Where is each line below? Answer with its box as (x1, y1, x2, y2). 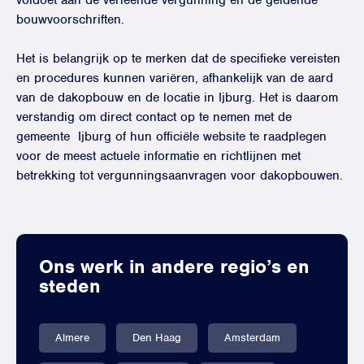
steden (39, 274, 101, 298)
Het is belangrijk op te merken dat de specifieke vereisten (16, 50, 340, 67)
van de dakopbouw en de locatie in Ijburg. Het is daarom (16, 89, 338, 106)
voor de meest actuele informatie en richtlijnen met (16, 148, 301, 164)
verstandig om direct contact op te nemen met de (16, 109, 292, 125)
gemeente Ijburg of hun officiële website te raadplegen (16, 128, 327, 145)
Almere (55, 331, 89, 344)
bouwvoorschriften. (16, 11, 124, 28)
